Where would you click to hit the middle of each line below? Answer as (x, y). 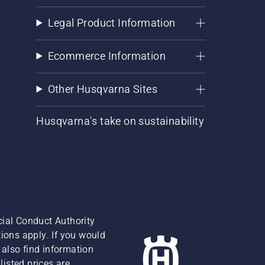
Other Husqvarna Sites (102, 89)
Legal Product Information (112, 22)
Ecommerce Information (106, 56)
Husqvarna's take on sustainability (120, 121)
